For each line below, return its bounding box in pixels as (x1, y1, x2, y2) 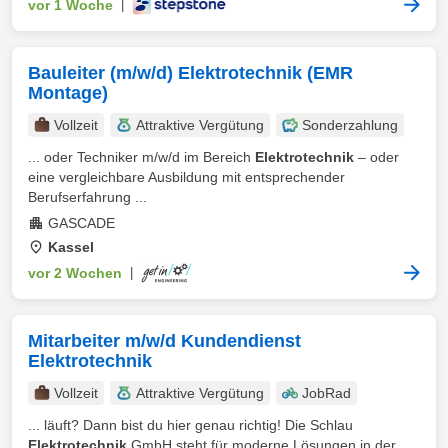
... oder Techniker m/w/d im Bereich (28, 149, 255, 165)
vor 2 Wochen (28, 265, 122, 281)
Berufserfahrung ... (28, 189, 147, 205)
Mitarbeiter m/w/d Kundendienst (28, 331, 301, 351)
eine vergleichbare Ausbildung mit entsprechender (28, 169, 345, 185)
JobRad (302, 385, 351, 401)
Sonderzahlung (302, 117, 398, 133)
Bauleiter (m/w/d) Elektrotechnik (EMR (28, 63, 353, 83)
